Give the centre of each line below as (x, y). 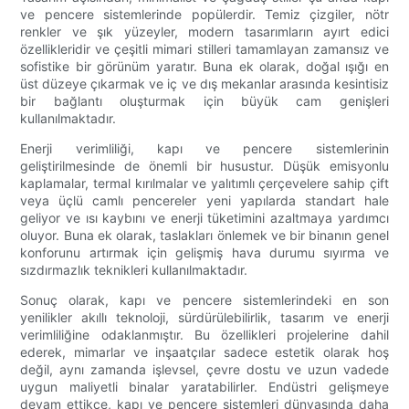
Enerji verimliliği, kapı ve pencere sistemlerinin (204, 149)
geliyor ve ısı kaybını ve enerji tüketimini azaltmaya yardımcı (204, 218)
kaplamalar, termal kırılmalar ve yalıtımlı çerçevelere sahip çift (204, 184)
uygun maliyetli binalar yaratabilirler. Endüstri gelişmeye (204, 387)
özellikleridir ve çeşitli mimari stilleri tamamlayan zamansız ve (204, 49)
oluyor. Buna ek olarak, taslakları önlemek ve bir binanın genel (204, 236)
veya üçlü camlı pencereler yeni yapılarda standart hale (204, 201)
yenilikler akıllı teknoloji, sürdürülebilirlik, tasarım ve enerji (204, 318)
